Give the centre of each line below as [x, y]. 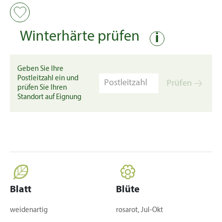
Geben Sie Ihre [40, 69]
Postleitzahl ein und [48, 79]
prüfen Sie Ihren [42, 88]
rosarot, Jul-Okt [139, 210]
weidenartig [29, 210]
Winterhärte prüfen [80, 37]
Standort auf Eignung [49, 97]
